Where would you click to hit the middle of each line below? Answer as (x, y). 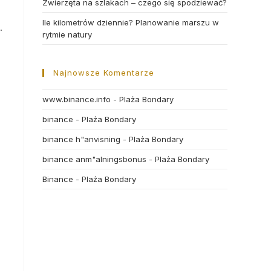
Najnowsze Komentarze (104, 73)
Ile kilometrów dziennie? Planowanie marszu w (131, 22)
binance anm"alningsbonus (94, 159)
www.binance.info (77, 99)
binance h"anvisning (81, 139)
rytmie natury (67, 34)
